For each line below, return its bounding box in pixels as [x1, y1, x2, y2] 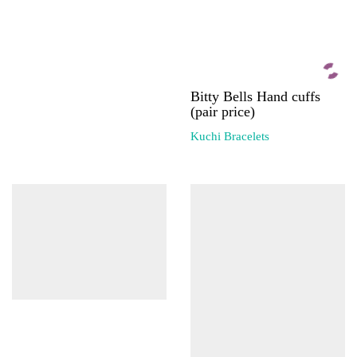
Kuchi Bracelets [190, 129, 269, 143]
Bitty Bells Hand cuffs [190, 88, 320, 104]
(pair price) [190, 104, 255, 120]
